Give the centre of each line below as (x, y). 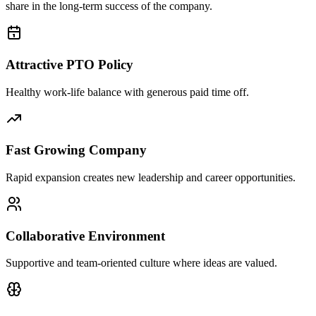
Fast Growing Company (76, 150)
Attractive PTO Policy (69, 64)
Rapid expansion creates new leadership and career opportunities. (151, 177)
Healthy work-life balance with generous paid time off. (127, 92)
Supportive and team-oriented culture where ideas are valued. (141, 263)
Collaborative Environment (85, 236)
